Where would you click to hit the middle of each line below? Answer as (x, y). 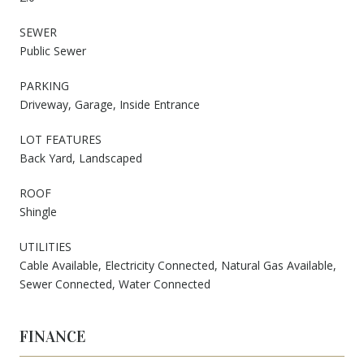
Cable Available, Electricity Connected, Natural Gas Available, (178, 265)
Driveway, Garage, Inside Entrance (110, 104)
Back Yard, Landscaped (81, 158)
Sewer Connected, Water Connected (115, 284)
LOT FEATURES (61, 139)
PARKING (44, 85)
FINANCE (53, 336)
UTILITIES (45, 246)
